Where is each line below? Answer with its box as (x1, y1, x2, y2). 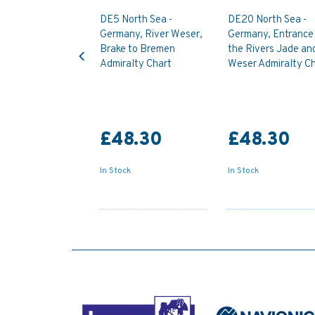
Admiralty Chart (100, 57, 172, 71)
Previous (82, 38, 120, 51)
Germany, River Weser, (100, 27, 202, 41)
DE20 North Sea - (227, 13, 307, 27)
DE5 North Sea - (100, 13, 172, 27)
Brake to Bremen (100, 42, 175, 56)
